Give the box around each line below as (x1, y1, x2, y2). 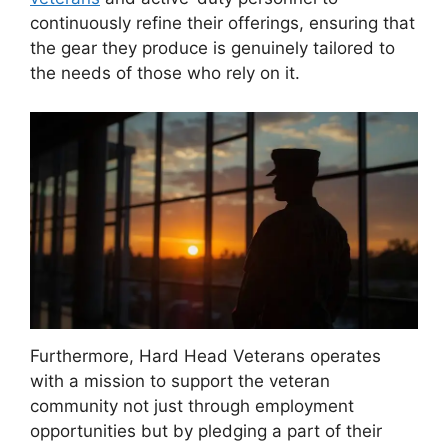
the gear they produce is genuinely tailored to (30, 38, 395, 59)
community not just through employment (30, 395, 354, 416)
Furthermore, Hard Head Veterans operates (30, 345, 381, 366)
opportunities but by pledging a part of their (30, 420, 382, 441)
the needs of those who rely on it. (30, 63, 300, 84)
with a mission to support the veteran (30, 370, 330, 391)
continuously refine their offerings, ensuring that (30, 13, 415, 34)
